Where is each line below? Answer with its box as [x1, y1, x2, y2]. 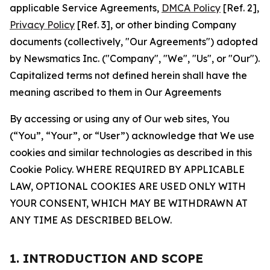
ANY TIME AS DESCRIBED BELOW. [10, 214, 172, 226]
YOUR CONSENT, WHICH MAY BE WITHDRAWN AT [10, 197, 248, 209]
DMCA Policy [162, 2, 221, 14]
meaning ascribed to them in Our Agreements [10, 86, 221, 98]
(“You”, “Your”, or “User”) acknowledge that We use [10, 130, 254, 142]
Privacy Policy [10, 19, 75, 31]
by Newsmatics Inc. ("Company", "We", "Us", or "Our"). [10, 52, 260, 64]
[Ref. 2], [221, 2, 259, 14]
